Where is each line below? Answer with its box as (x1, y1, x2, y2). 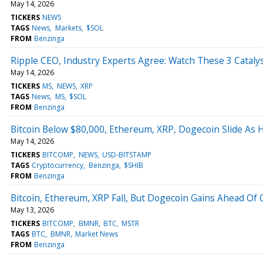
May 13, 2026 (11, 204, 54, 215)
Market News (75, 228, 118, 239)
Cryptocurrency (32, 160, 84, 170)
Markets (55, 22, 82, 33)
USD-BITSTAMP (102, 149, 151, 160)
